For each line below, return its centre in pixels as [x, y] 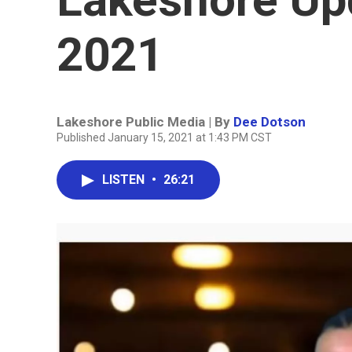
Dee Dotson [269, 122]
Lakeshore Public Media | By [145, 122]
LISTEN [125, 180]
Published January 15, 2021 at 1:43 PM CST [164, 137]
